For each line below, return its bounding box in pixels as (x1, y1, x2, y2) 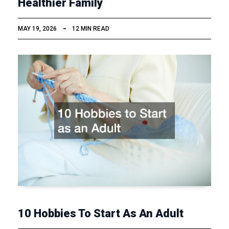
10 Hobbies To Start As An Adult (18, 207, 184, 220)
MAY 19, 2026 (18, 25, 57, 32)
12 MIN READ (72, 25, 109, 32)
